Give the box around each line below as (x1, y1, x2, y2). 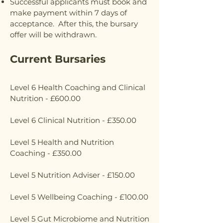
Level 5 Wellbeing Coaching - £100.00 (10, 192, 148, 202)
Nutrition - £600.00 (10, 93, 81, 103)
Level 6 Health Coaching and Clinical (10, 82, 145, 92)
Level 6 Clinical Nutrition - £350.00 (10, 115, 136, 125)
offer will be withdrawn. (10, 29, 97, 39)
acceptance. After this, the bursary (10, 18, 138, 28)
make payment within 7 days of (10, 7, 127, 17)
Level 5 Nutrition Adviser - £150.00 (10, 170, 135, 180)
